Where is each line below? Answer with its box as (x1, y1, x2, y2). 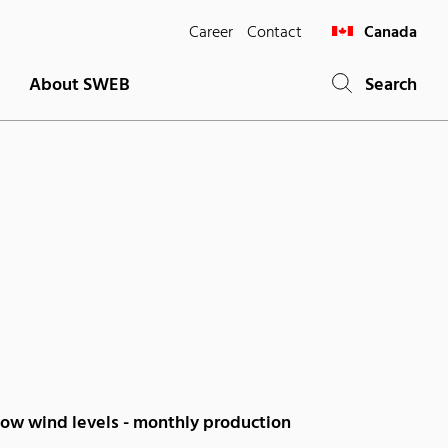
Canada (364, 20, 417, 46)
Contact (246, 20, 302, 46)
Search (352, 71, 417, 100)
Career (188, 20, 233, 46)
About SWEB (29, 71, 130, 100)
